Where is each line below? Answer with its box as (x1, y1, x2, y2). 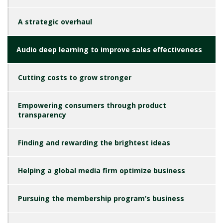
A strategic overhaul (18, 17, 92, 27)
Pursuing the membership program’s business (18, 194, 184, 204)
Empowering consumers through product (18, 101, 166, 111)
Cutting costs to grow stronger (18, 73, 131, 83)
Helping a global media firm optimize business (18, 166, 185, 176)
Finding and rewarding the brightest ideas (18, 138, 170, 148)
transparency (18, 110, 66, 120)
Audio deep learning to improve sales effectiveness (16, 45, 202, 55)
